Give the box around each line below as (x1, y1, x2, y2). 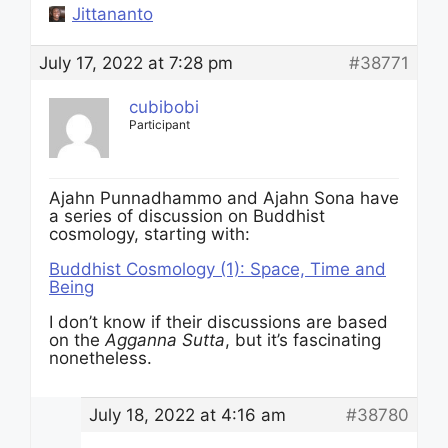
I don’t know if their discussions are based (49, 312, 388, 332)
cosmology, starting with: (49, 224, 250, 244)
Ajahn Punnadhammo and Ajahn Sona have (49, 188, 399, 208)
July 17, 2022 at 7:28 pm (39, 53, 233, 73)
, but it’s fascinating (225, 330, 381, 350)
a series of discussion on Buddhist (49, 206, 325, 226)
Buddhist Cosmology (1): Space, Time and (49, 259, 386, 279)
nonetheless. (49, 348, 152, 368)
